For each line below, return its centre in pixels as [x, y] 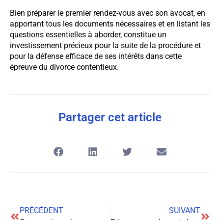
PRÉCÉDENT [41, 211]
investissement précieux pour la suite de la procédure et [105, 45]
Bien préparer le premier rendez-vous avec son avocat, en [108, 13]
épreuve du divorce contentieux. [64, 67]
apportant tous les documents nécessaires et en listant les [110, 24]
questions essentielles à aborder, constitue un [88, 34]
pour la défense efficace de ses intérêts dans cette [96, 56]
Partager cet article [110, 118]
